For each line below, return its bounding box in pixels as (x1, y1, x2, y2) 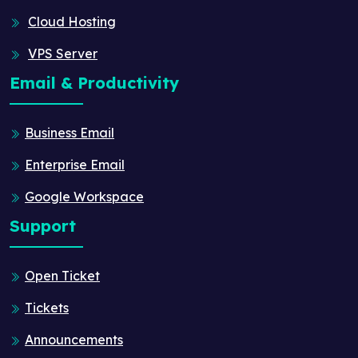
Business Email (25, 125, 114, 141)
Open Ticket (25, 268, 100, 284)
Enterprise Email (25, 157, 125, 173)
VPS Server (28, 46, 97, 62)
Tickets (25, 300, 69, 316)
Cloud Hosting (28, 14, 116, 30)
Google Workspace (25, 189, 144, 205)
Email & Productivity (10, 73, 179, 93)
